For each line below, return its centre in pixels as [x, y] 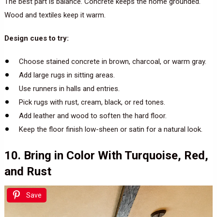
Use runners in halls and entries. [69, 89]
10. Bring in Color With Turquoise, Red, [106, 155]
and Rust [28, 171]
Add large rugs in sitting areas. [67, 75]
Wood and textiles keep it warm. [55, 15]
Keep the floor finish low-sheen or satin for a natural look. [110, 130]
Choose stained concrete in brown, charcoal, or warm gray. [112, 62]
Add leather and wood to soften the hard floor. [93, 116]
